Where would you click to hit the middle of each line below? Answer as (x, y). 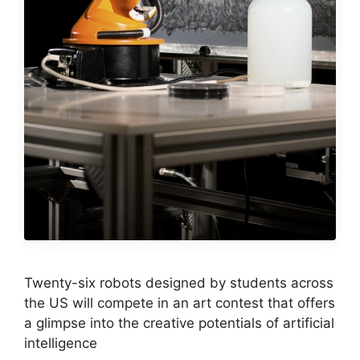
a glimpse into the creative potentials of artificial (179, 323)
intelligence (61, 344)
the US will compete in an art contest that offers (180, 303)
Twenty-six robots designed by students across (179, 283)
